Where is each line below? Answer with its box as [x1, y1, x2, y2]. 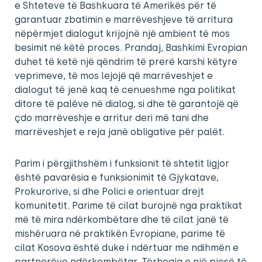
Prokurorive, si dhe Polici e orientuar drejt [15, 186, 204, 198]
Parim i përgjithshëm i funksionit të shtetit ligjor [15, 158, 229, 170]
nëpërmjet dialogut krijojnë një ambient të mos [15, 28, 230, 40]
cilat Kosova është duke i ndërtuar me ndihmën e [15, 242, 239, 254]
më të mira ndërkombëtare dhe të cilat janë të [15, 214, 229, 226]
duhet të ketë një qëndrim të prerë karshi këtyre [15, 56, 237, 68]
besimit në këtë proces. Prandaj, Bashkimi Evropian [15, 42, 247, 54]
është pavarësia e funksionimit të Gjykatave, [15, 172, 219, 184]
